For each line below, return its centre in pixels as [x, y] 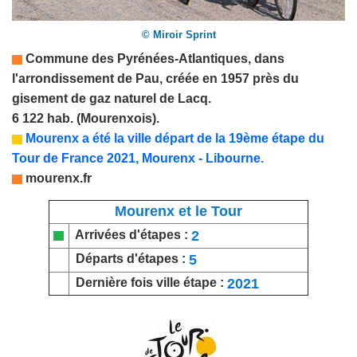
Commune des [71, 59]
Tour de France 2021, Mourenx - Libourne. [138, 159]
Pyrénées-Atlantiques [182, 59]
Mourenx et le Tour [178, 212]
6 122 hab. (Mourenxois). [86, 119]
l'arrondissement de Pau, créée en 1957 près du [155, 79]
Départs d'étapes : [129, 259]
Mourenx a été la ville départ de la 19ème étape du [175, 139]
